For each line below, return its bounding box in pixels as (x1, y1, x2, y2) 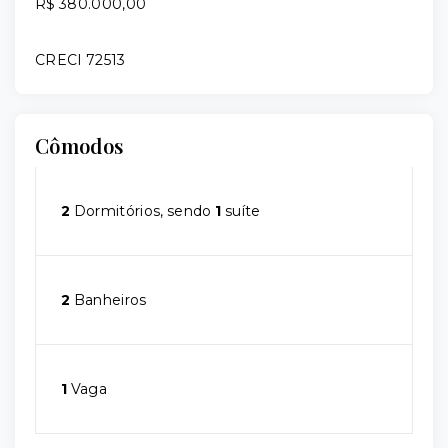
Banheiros (70, 291, 147, 309)
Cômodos (35, 132, 124, 159)
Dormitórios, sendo (70, 202, 216, 220)
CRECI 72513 (35, 51, 126, 69)
